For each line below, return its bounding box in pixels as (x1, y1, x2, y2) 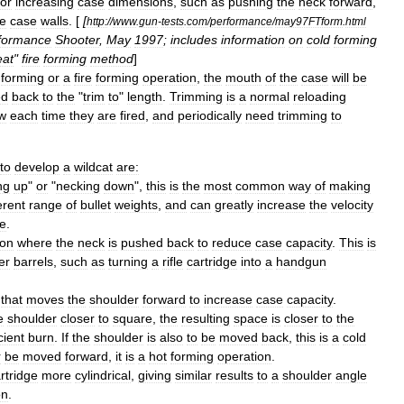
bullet (80, 197, 111, 212)
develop (14, 160, 60, 174)
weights (115, 197, 158, 212)
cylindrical (75, 368, 131, 382)
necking (56, 179, 100, 193)
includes (170, 32, 217, 47)
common (235, 179, 285, 193)
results (216, 368, 253, 382)
